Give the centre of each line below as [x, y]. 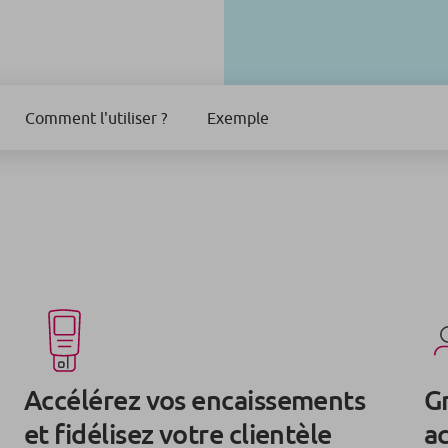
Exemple [238, 117]
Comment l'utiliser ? [96, 117]
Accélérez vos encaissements [195, 400]
